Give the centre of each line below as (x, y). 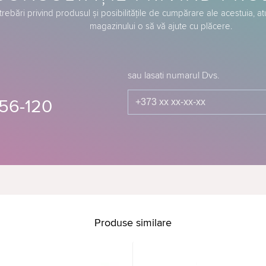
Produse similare (133, 223)
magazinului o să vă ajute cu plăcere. (161, 26)
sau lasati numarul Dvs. (174, 75)
